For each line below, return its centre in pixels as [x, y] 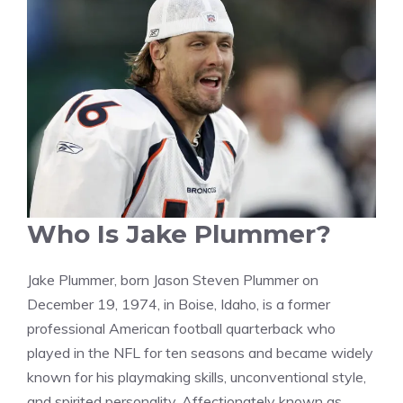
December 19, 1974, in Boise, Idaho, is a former [179, 304]
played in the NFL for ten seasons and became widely [200, 353]
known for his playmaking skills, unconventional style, [197, 377]
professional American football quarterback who [181, 329]
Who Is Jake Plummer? [179, 234]
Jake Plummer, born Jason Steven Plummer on [173, 280]
